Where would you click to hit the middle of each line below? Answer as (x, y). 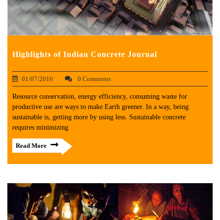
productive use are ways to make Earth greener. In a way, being (100, 107)
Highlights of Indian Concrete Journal (85, 55)
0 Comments (94, 79)
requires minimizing (40, 128)
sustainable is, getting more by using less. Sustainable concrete (99, 117)
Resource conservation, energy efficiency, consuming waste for (100, 97)
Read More (31, 146)
